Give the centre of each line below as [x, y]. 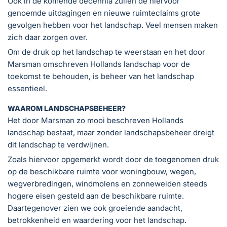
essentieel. [27, 88]
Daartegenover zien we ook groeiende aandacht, [95, 208]
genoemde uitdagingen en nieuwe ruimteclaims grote [104, 13]
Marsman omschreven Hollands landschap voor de [99, 64]
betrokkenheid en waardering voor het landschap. [97, 220]
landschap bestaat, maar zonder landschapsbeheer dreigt [111, 132]
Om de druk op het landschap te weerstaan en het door [106, 52]
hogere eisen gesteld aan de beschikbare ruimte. [96, 196]
